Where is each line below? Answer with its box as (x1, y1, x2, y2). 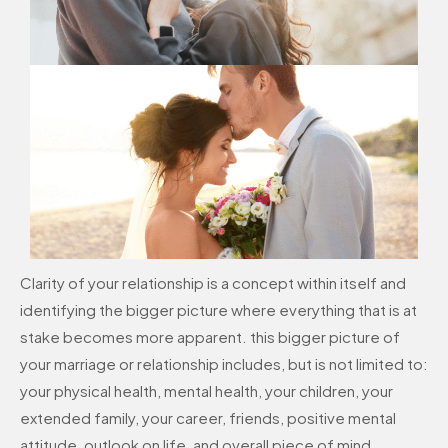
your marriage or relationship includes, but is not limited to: (20, 354, 428, 374)
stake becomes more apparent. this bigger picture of (20, 327, 400, 347)
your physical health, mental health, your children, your (20, 381, 393, 401)
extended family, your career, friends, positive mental (20, 408, 396, 428)
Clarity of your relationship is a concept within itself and (20, 273, 406, 293)
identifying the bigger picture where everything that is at (20, 300, 417, 320)
